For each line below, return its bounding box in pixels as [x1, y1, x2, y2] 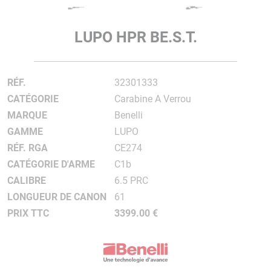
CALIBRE [7, 175, 46, 186]
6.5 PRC [114, 175, 148, 186]
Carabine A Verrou [114, 93, 191, 105]
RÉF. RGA [7, 142, 48, 154]
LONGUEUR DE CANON [7, 191, 106, 203]
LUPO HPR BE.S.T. [74, 28, 197, 46]
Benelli [114, 109, 143, 121]
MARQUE [7, 109, 47, 121]
